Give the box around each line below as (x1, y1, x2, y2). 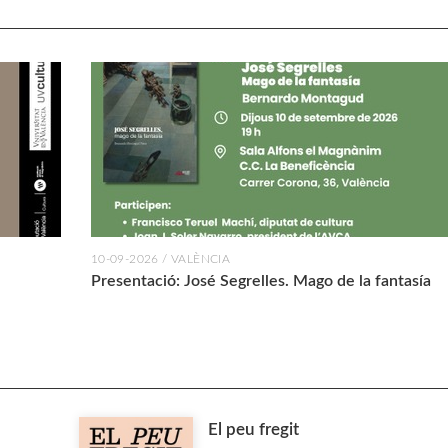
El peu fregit (207, 421, 299, 439)
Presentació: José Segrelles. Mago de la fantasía (90, 273, 431, 290)
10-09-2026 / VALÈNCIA (90, 253, 231, 266)
